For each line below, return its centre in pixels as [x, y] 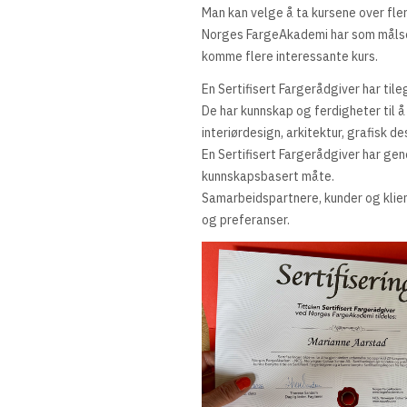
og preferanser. [246, 220]
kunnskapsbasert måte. [268, 176]
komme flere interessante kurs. [290, 56]
